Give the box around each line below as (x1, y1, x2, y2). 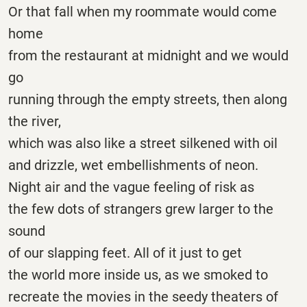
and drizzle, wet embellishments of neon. (8, 156, 258, 173)
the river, (8, 112, 61, 130)
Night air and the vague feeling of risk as (8, 178, 254, 195)
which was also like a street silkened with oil (8, 134, 278, 151)
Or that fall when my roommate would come (8, 3, 277, 20)
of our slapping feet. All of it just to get (8, 244, 242, 261)
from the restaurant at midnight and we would (8, 47, 288, 64)
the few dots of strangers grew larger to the (8, 200, 273, 217)
